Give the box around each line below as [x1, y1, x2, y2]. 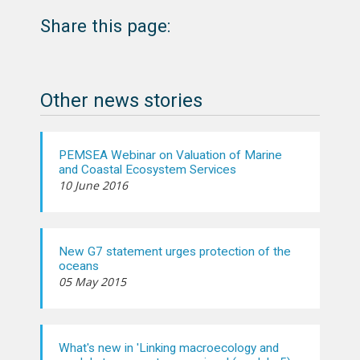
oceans [59, 259, 99, 274]
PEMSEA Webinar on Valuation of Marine [59, 148, 282, 163]
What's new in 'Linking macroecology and [59, 341, 279, 356]
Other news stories [40, 89, 202, 112]
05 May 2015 [59, 274, 126, 290]
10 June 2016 [59, 178, 128, 194]
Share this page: [40, 15, 170, 37]
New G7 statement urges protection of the [59, 244, 291, 260]
